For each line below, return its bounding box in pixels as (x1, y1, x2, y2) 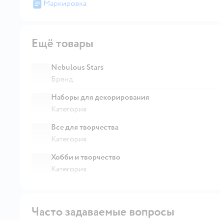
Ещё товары (31, 35, 93, 51)
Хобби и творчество (51, 152, 120, 162)
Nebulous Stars (51, 62, 104, 72)
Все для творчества (51, 122, 118, 132)
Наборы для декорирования (51, 92, 149, 102)
